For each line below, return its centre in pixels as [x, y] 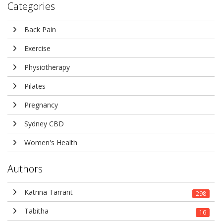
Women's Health [50, 143]
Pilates [34, 86]
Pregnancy [40, 105]
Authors [25, 169]
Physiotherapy [46, 67]
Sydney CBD [43, 124]
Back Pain [39, 30]
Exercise [36, 49]
